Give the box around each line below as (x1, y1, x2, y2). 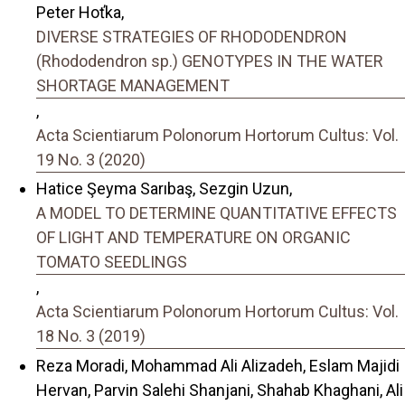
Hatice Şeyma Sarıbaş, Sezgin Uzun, (36, 179, 292, 199)
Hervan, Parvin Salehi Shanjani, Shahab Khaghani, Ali (36, 380, 403, 400)
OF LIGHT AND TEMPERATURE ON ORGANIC (36, 228, 351, 248)
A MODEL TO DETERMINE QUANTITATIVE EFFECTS (36, 203, 397, 223)
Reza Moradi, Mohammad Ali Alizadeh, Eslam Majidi (36, 355, 400, 375)
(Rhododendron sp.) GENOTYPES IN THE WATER (36, 51, 383, 71)
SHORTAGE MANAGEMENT (36, 75, 230, 95)
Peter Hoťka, (36, 2, 124, 22)
